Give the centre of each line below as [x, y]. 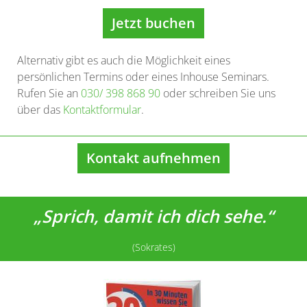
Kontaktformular [102, 110]
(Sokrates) [153, 247]
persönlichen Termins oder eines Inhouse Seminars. [143, 77]
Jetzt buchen [153, 23]
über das [40, 110]
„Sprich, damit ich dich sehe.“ [153, 216]
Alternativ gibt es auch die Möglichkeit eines [124, 60]
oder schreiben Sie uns [218, 93]
